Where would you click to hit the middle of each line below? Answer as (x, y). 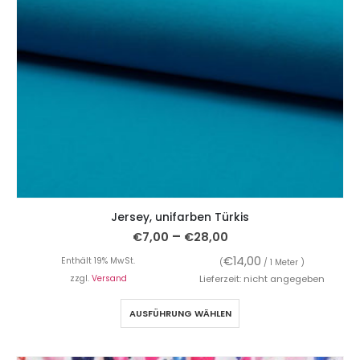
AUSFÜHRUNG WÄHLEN (180, 314)
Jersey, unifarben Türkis (180, 217)
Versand (109, 279)
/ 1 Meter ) (283, 263)
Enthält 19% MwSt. (98, 261)
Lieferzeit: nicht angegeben (262, 279)
